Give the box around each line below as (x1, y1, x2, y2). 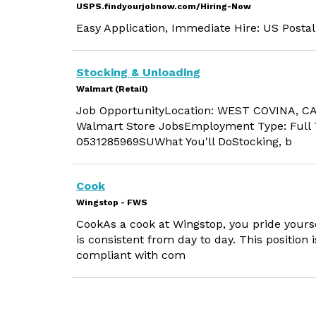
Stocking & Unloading (76, 66, 200, 79)
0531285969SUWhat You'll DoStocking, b (76, 135, 292, 148)
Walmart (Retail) (76, 84, 148, 94)
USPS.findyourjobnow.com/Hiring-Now (76, 1, 251, 11)
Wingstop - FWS (76, 197, 147, 207)
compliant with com (76, 248, 186, 262)
